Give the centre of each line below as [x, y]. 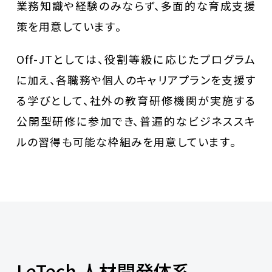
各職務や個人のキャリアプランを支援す [156, 80]
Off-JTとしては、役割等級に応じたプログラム [136, 59]
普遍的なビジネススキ [198, 121]
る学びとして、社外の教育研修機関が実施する [136, 100]
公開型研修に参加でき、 [78, 121]
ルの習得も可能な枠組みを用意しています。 [126, 142]
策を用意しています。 [69, 26]
